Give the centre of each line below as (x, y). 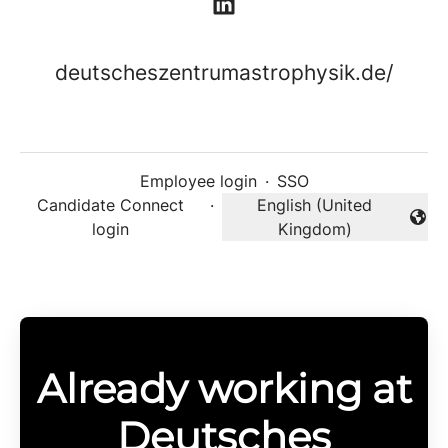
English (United (315, 205)
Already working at (224, 389)
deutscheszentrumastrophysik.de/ (224, 73)
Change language (286, 227)
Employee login (198, 181)
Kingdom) (314, 229)
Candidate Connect (111, 205)
